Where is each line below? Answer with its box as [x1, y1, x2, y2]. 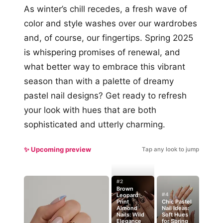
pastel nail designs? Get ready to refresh [24, 91, 187, 101]
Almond [116, 205, 137, 212]
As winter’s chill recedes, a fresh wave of [24, 4, 187, 14]
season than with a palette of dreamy [24, 76, 174, 86]
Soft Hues [161, 211, 188, 219]
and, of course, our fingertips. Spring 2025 [24, 33, 193, 43]
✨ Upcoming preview [24, 145, 91, 153]
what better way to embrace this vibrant [24, 62, 185, 72]
